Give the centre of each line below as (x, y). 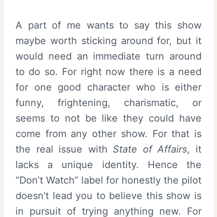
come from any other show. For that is (108, 134)
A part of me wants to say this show (108, 25)
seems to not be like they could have (108, 118)
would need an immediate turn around (108, 56)
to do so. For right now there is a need (108, 72)
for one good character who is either (108, 87)
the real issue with (64, 149)
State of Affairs (150, 149)
